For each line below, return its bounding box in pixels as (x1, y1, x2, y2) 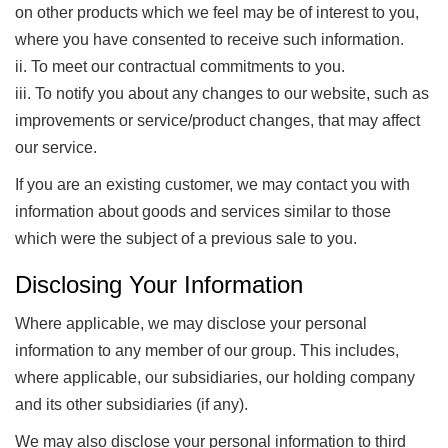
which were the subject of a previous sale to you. (15, 230, 357, 247)
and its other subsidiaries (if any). (15, 395, 248, 413)
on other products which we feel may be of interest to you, (15, 4, 419, 21)
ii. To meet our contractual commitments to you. (15, 58, 345, 75)
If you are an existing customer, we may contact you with (15, 176, 410, 193)
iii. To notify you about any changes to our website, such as (15, 85, 429, 102)
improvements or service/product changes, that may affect (15, 112, 420, 129)
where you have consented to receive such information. (15, 31, 404, 48)
